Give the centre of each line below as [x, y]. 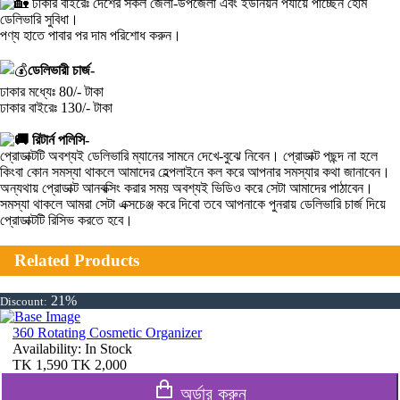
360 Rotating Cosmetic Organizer [107, 332]
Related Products [77, 261]
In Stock [108, 348]
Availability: [49, 348]
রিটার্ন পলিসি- [59, 140]
